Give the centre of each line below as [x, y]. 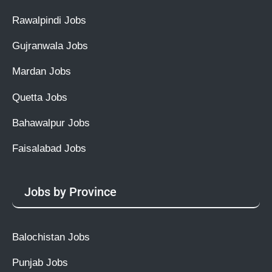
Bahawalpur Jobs [51, 122]
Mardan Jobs [42, 71]
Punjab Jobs [40, 263]
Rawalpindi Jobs [49, 20]
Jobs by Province [70, 192]
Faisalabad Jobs [49, 148]
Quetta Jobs [40, 97]
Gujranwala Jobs [50, 46]
